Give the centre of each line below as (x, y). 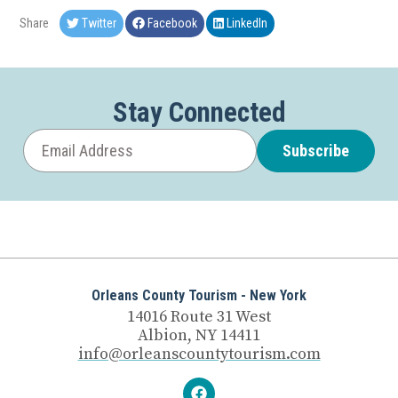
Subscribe (316, 150)
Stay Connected (199, 113)
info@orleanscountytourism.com (199, 354)
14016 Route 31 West (199, 316)
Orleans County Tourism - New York (199, 295)
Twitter (98, 24)
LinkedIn (246, 24)
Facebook (171, 24)
